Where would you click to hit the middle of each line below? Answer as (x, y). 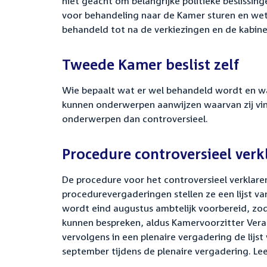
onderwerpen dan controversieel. (135, 119)
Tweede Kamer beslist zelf (151, 65)
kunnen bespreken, (103, 223)
